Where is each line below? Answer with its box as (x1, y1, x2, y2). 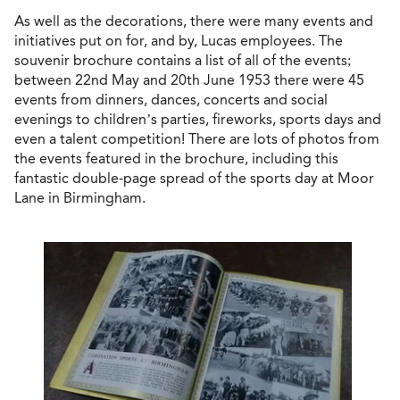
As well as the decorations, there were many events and (14, 12, 373, 29)
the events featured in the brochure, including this (14, 149, 338, 167)
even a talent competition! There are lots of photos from (14, 129, 379, 147)
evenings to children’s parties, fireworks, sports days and (14, 110, 381, 128)
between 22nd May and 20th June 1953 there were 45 (14, 71, 364, 88)
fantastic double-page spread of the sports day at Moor (14, 169, 374, 187)
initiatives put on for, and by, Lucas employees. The (14, 31, 343, 49)
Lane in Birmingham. (14, 188, 146, 206)
